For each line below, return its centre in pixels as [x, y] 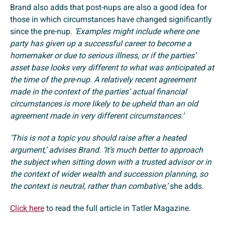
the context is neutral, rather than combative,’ [90, 186]
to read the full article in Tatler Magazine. [119, 208]
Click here [27, 208]
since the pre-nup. [42, 32]
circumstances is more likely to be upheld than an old [104, 104]
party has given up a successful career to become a [101, 44]
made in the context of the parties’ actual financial [98, 92]
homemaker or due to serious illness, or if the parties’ [103, 56]
